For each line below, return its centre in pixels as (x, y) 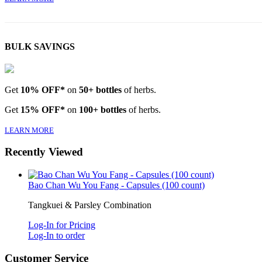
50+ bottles (100, 89)
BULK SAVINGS (40, 47)
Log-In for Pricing (62, 225)
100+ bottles (103, 109)
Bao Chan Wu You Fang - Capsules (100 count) (116, 185)
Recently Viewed (44, 152)
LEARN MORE (29, 130)
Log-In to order (56, 235)
